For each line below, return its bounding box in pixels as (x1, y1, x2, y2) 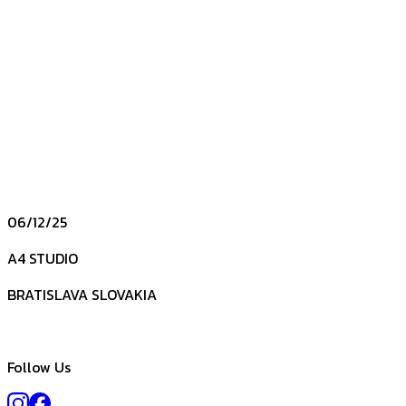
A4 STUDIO (7, 247, 78, 270)
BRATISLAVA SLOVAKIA (7, 284, 157, 306)
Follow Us (7, 356, 71, 379)
